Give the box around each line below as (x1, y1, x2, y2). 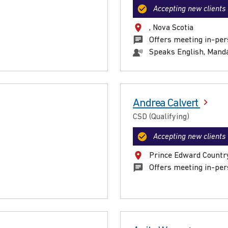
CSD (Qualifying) (133, 113, 189, 122)
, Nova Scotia (149, 24, 193, 33)
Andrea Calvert (133, 98, 201, 110)
